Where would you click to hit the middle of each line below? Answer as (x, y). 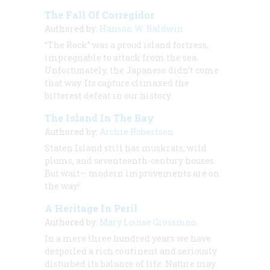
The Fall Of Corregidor (99, 14)
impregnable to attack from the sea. (121, 57)
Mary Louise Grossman (148, 222)
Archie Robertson (137, 131)
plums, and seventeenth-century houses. (130, 160)
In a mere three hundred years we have (128, 238)
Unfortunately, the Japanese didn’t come (132, 70)
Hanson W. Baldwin (141, 28)
